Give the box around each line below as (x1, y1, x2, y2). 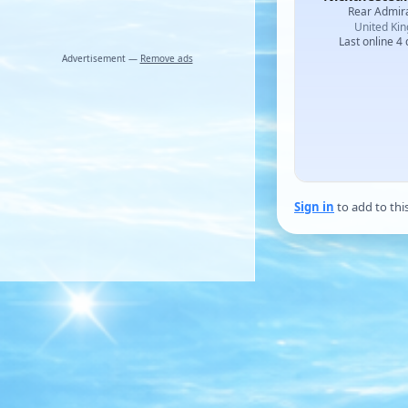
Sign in (294, 199, 334, 215)
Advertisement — (61, 52, 140, 65)
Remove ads (139, 52, 193, 65)
